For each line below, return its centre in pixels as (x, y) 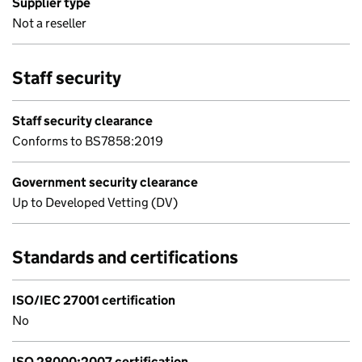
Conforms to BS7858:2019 (88, 141)
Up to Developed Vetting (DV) (95, 202)
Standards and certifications (125, 257)
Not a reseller (49, 23)
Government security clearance (105, 182)
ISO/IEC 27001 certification (94, 300)
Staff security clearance (82, 121)
